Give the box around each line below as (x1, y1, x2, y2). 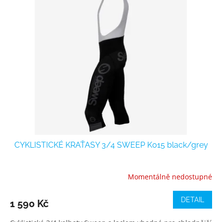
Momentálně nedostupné (128, 171, 212, 181)
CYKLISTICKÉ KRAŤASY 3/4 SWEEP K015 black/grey (14, 140, 208, 150)
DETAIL (181, 196, 204, 204)
